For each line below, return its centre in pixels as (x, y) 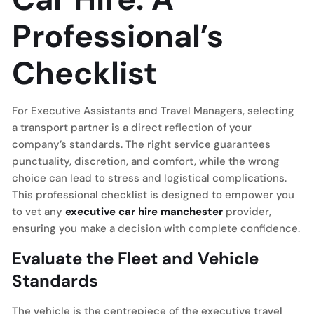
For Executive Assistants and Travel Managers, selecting (153, 111)
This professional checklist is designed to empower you (153, 195)
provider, (247, 212)
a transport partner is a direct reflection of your (132, 128)
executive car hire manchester (144, 212)
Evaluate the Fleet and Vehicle (135, 258)
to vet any (39, 212)
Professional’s (118, 36)
